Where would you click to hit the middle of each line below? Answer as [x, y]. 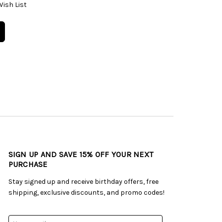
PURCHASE [28, 165]
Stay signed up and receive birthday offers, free [83, 182]
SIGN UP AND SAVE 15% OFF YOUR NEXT [81, 155]
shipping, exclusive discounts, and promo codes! [86, 193]
